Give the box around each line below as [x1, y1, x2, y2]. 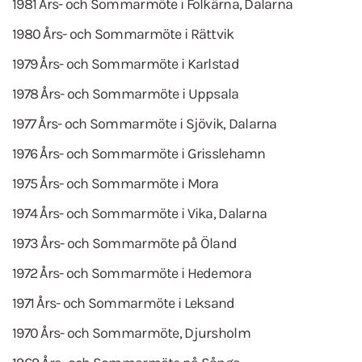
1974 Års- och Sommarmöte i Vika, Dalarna [12, 204, 267, 222]
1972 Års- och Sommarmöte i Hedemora [12, 264, 251, 282]
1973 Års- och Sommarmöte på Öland [12, 234, 238, 252]
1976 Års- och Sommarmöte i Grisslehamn [12, 145, 266, 162]
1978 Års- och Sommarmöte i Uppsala [12, 85, 239, 103]
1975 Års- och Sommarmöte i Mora [12, 175, 219, 192]
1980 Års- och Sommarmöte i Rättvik [12, 25, 234, 43]
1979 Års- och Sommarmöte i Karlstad [12, 55, 239, 73]
